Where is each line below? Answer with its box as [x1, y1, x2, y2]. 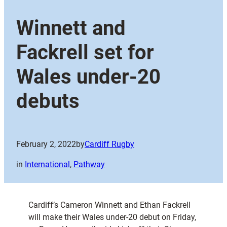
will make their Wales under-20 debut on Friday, [28, 212, 196, 222]
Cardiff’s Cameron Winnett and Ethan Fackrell [28, 200, 191, 210]
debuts [16, 89, 80, 113]
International [25, 160, 70, 170]
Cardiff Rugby [85, 139, 134, 149]
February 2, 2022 [16, 139, 76, 149]
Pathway [73, 160, 105, 170]
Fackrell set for [16, 41, 154, 65]
